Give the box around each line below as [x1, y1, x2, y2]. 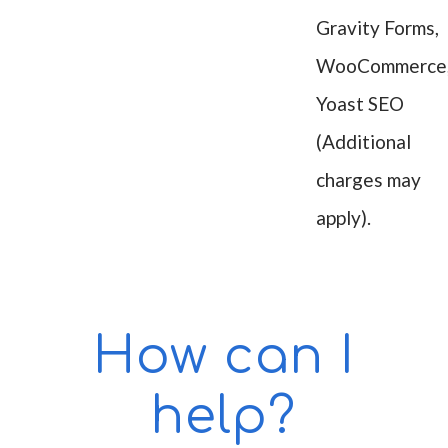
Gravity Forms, [315, 16, 439, 39]
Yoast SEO [315, 92, 404, 115]
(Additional [315, 130, 411, 153]
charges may [315, 168, 421, 191]
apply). [315, 206, 371, 229]
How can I [92, 329, 355, 385]
